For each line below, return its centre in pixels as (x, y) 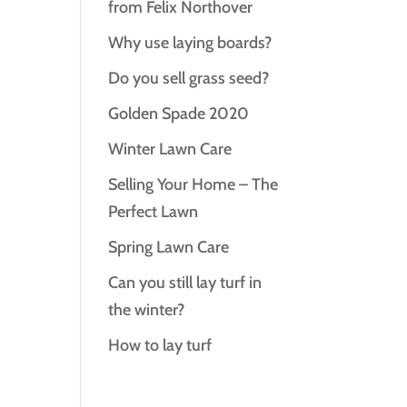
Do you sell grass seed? (189, 78)
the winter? (147, 310)
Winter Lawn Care (170, 149)
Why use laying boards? (190, 43)
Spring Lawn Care (169, 247)
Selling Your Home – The (194, 184)
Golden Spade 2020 (179, 114)
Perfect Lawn (154, 212)
